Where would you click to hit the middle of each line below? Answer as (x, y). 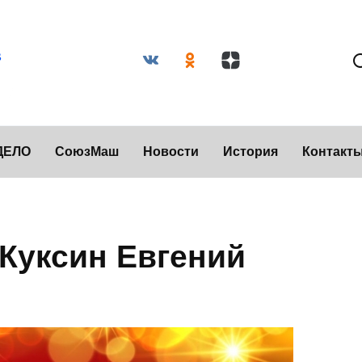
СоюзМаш (87, 152)
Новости (171, 152)
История (250, 152)
